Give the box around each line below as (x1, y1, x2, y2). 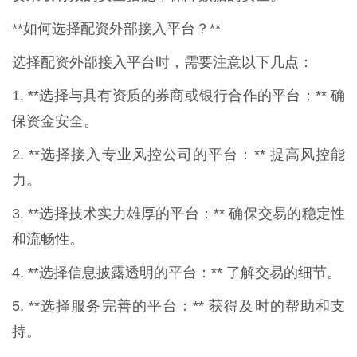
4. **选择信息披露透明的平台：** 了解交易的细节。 (12, 264, 341, 280)
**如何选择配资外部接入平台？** (12, 20, 221, 37)
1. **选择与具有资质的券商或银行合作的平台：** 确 (12, 87, 345, 104)
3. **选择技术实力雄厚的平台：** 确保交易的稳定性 (12, 205, 345, 222)
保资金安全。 (12, 112, 98, 129)
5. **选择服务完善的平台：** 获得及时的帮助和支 (12, 297, 345, 314)
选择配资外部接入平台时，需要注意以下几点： (12, 53, 313, 70)
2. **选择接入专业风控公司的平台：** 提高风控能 (12, 146, 345, 163)
